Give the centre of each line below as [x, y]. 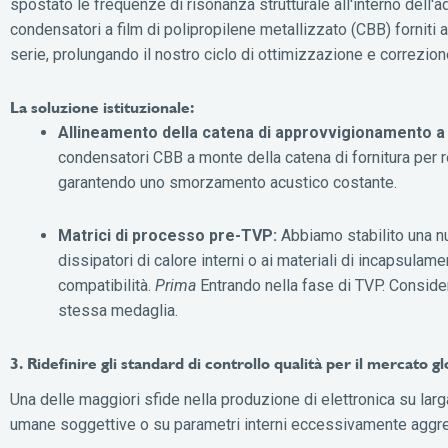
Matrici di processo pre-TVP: [167, 235]
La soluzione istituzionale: [102, 107]
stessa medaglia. [118, 310]
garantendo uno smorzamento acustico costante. [227, 182]
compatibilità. [106, 285]
